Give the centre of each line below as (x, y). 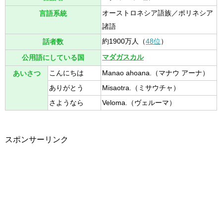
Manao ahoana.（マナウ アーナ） (156, 73)
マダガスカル (123, 57)
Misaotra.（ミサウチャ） (141, 88)
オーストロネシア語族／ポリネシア (158, 13)
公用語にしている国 (53, 58)
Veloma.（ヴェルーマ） (139, 103)
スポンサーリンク (37, 139)
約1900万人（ (124, 41)
